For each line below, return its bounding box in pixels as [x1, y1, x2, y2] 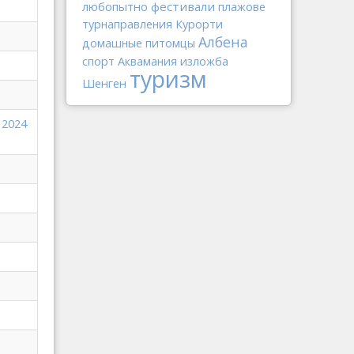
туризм [130, 63, 207, 94]
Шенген [82, 75, 126, 91]
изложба [180, 54, 228, 69]
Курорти [175, 17, 223, 32]
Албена [198, 32, 248, 51]
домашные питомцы [82, 36, 195, 51]
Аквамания [118, 54, 177, 69]
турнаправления [82, 17, 172, 32]
